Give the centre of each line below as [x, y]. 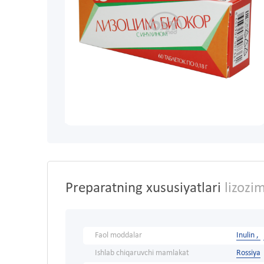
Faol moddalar [118, 236]
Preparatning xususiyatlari [143, 189]
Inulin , [248, 236]
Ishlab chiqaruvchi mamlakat [142, 253]
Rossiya [248, 253]
